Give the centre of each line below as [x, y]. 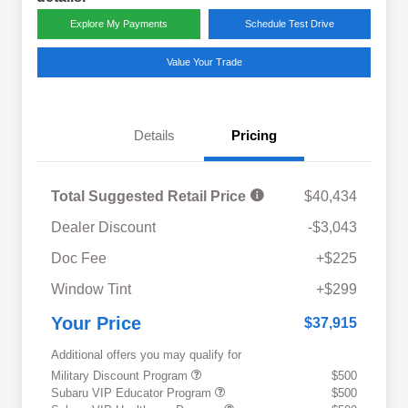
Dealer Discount [103, 228]
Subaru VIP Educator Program [133, 393]
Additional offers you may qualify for [146, 355]
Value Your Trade [204, 62]
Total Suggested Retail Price [150, 197]
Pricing [254, 136]
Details [154, 136]
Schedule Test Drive [289, 24]
